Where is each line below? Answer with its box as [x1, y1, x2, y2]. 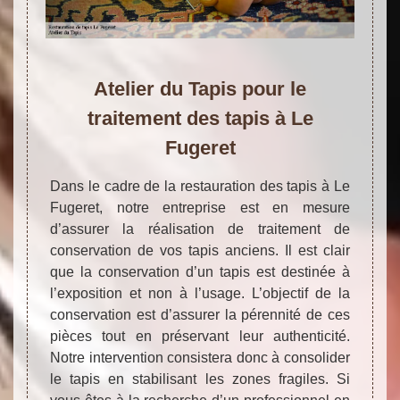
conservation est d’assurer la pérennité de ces [50, 306, 350, 322]
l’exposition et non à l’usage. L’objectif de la [50, 285, 350, 301]
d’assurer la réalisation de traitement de [50, 221, 350, 237]
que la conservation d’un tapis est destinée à [50, 263, 350, 279]
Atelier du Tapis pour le [94, 77, 306, 100]
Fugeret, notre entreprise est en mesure [50, 199, 350, 215]
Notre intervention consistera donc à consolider [50, 349, 350, 365]
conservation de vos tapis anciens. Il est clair [50, 242, 350, 258]
